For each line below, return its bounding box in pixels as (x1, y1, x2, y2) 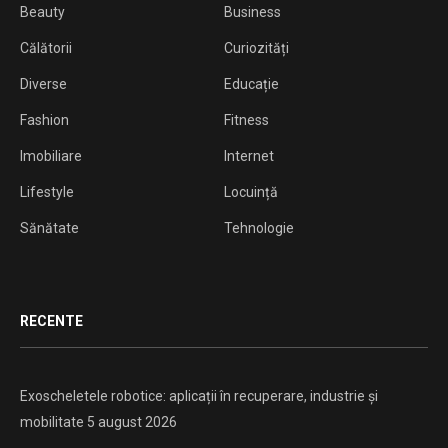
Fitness (224, 112, 269, 129)
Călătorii (20, 40, 72, 57)
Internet (224, 148, 274, 165)
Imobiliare (20, 148, 82, 165)
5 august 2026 (87, 414, 177, 431)
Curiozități (224, 40, 289, 57)
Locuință (224, 184, 278, 201)
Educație (224, 76, 279, 93)
